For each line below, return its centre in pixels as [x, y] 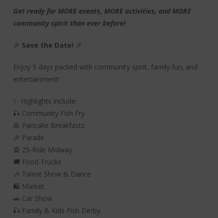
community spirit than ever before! [69, 23]
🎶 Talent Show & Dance [52, 174]
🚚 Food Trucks [37, 162]
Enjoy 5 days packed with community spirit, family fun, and [105, 67]
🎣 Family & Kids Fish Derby [56, 211]
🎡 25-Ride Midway [42, 150]
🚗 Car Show [32, 199]
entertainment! [36, 79]
